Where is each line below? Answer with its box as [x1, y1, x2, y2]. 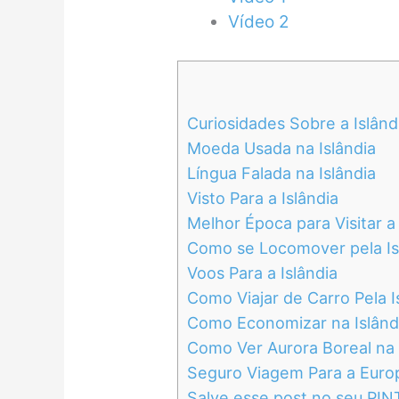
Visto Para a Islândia [186, 188, 338, 208]
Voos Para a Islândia [186, 263, 338, 282]
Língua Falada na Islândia [186, 163, 376, 183]
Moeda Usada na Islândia [186, 138, 376, 158]
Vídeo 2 [227, 12, 289, 33]
